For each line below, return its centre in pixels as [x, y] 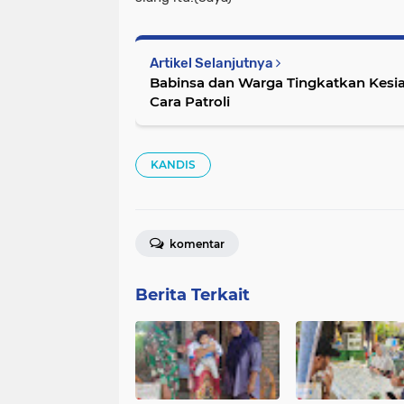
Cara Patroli [190, 101]
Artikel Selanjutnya [213, 63]
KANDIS [173, 165]
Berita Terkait [193, 295]
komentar [196, 244]
